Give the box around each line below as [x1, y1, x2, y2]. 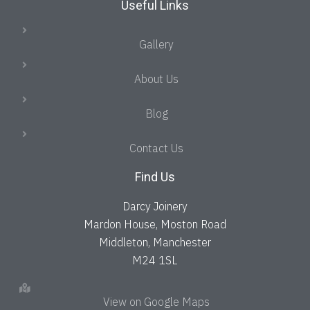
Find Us [134, 169, 175, 184]
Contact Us [129, 140, 184, 155]
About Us [134, 71, 179, 86]
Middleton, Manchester [98, 235, 211, 249]
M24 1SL [132, 253, 178, 267]
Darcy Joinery [122, 199, 188, 213]
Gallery [139, 37, 174, 51]
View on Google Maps [103, 294, 210, 309]
